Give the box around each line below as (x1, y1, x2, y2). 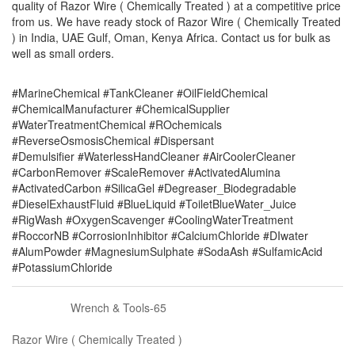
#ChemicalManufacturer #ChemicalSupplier (12, 100, 230, 116)
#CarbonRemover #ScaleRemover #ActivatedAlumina (12, 163, 281, 180)
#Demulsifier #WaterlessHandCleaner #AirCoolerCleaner (12, 147, 296, 164)
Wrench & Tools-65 (71, 299, 166, 315)
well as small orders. (12, 44, 114, 61)
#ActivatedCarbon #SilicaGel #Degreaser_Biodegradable (12, 179, 296, 196)
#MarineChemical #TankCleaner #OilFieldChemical (12, 84, 268, 101)
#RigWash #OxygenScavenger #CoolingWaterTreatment (12, 211, 293, 227)
